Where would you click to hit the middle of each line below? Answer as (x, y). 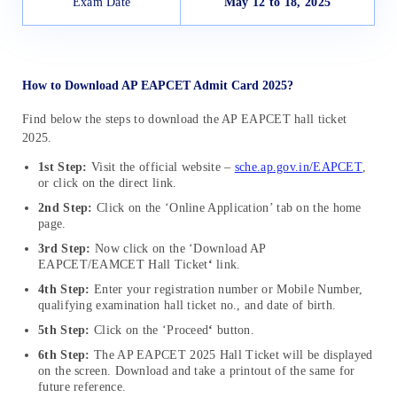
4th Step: (64, 289)
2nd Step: (66, 207)
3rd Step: (66, 248)
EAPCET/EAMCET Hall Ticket (123, 264)
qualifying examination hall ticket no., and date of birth (186, 305)
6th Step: (66, 354)
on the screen (73, 370)
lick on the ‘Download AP (197, 248)
